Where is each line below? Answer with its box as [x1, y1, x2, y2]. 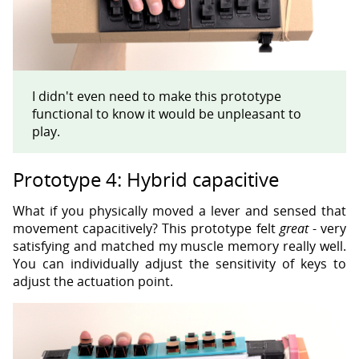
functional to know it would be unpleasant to [32, 104, 301, 123]
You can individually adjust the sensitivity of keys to [13, 254, 346, 272]
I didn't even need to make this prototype [32, 87, 281, 105]
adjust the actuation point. [13, 272, 173, 290]
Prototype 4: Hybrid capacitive [13, 165, 279, 192]
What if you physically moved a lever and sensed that [13, 201, 346, 220]
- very [308, 219, 347, 237]
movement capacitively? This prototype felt [13, 219, 280, 237]
